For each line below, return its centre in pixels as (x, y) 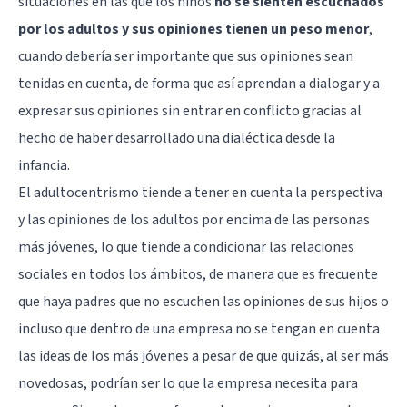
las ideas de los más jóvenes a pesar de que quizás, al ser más (203, 356)
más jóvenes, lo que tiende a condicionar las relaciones (186, 247)
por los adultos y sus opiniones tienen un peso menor (194, 29)
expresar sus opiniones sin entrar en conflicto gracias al (190, 110)
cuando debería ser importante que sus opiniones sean (186, 56)
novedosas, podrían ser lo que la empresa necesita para (188, 383)
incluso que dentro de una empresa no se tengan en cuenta (199, 328)
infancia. (44, 165)
